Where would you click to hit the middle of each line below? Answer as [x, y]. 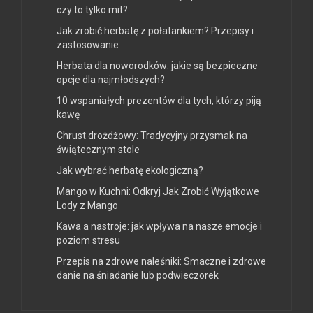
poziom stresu [88, 241]
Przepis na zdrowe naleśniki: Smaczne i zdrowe [161, 262]
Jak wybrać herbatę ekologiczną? [130, 171]
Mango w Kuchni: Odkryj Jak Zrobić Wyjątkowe [158, 192]
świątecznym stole [98, 150]
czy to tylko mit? [92, 10]
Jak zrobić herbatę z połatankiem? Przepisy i [155, 31]
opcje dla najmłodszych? [111, 80]
